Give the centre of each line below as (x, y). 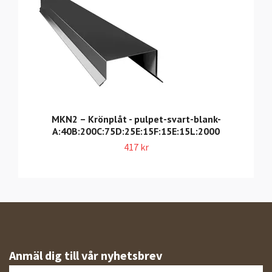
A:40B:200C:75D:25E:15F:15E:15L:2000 (136, 131)
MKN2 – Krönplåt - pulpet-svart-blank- (136, 119)
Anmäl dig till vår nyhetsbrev (86, 255)
